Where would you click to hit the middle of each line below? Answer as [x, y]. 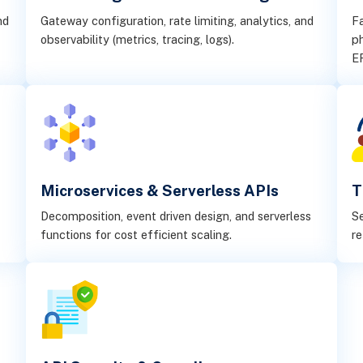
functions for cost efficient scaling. [137, 235]
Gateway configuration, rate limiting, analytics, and [177, 20]
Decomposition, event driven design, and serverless [176, 216]
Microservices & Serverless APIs [160, 190]
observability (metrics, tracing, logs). [138, 39]
